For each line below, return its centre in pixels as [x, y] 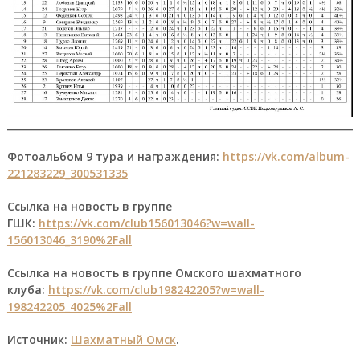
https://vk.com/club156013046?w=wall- [146, 223]
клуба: [27, 289]
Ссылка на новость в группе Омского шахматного [154, 272]
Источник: [39, 339]
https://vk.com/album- [286, 156]
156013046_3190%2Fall [69, 239]
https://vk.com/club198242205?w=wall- [156, 289]
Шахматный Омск [123, 339]
